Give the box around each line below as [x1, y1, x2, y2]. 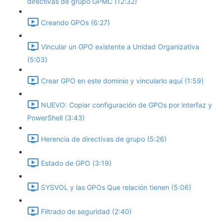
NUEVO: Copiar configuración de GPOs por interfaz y [41, 101, 212, 110]
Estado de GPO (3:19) [41, 159, 111, 168]
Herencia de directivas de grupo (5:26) [41, 135, 167, 144]
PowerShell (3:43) [27, 113, 85, 122]
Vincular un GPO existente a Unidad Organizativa [41, 42, 199, 51]
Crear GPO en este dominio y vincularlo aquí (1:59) [41, 76, 204, 85]
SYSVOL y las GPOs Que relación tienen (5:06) [41, 183, 191, 192]
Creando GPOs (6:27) [41, 18, 110, 27]
